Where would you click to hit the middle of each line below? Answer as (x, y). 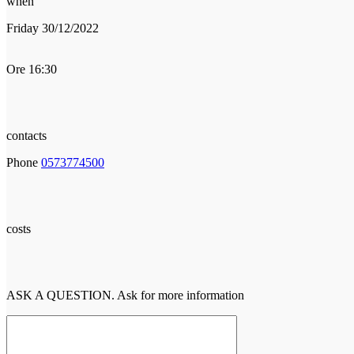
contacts (26, 135)
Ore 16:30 (32, 69)
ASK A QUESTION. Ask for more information (125, 295)
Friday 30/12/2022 (53, 28)
